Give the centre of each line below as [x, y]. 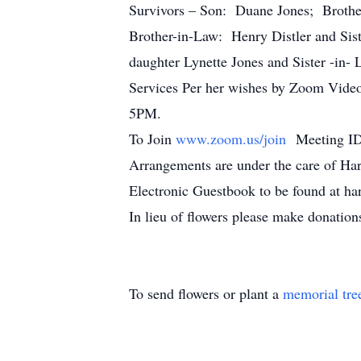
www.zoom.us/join [231, 139]
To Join [152, 139]
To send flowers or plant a [206, 293]
